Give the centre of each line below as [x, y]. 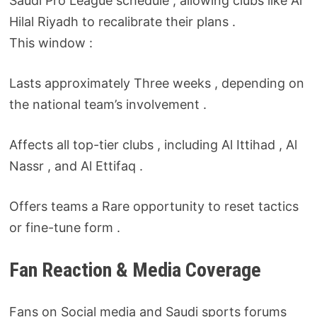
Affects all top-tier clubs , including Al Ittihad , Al [153, 144]
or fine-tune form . [64, 227]
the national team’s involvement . [108, 104]
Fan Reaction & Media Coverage [135, 270]
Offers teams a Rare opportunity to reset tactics [154, 206]
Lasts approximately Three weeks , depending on [156, 83]
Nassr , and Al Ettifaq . [76, 166]
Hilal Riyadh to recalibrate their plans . [122, 21]
